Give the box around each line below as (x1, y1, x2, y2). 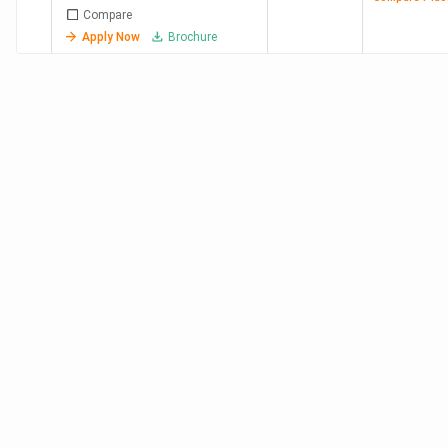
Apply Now (82, 29, 140, 44)
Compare (83, 7, 132, 22)
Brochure (168, 29, 217, 44)
